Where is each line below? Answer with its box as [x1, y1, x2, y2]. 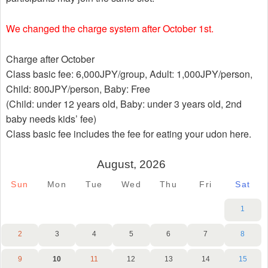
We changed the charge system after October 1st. [5, 22, 214, 36]
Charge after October [5, 52, 95, 66]
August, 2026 [96, 158, 166, 171]
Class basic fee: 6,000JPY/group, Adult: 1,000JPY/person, [5, 67, 252, 81]
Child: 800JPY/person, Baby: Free [5, 82, 150, 96]
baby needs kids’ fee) [5, 112, 96, 126]
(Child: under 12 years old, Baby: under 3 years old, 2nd [5, 97, 242, 111]
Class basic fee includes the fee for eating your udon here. [5, 127, 251, 141]
